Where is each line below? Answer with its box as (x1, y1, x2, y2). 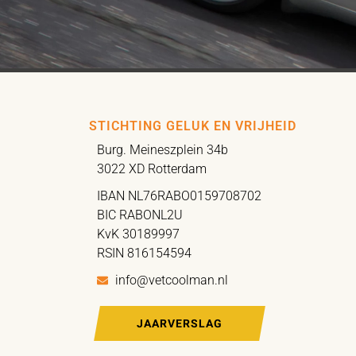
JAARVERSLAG (136, 317, 223, 330)
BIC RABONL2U (97, 207, 183, 222)
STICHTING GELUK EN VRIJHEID (89, 118, 296, 133)
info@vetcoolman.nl (114, 273, 228, 288)
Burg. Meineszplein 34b (97, 142, 228, 157)
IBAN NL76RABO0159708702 (97, 188, 261, 203)
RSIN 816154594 (97, 246, 192, 261)
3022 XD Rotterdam (97, 161, 207, 176)
